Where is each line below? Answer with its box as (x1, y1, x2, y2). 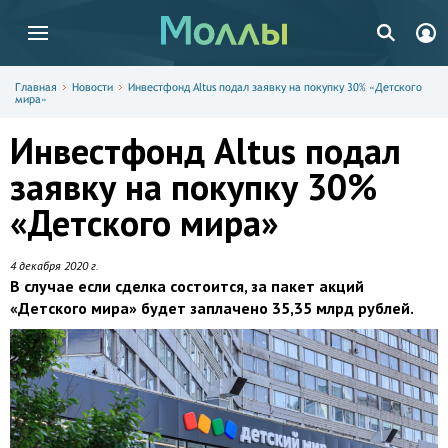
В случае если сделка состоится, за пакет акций (10, 276, 364, 296)
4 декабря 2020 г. (10, 258, 99, 273)
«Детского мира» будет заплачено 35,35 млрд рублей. (10, 298, 414, 318)
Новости (72, 81, 113, 93)
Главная (15, 81, 57, 93)
